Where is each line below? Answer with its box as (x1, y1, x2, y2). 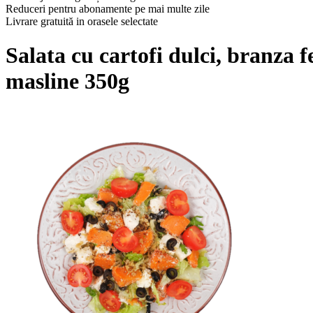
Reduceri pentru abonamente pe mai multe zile (6, 3, 210, 15)
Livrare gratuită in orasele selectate (6, 15, 158, 27)
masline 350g (6, 68, 129, 94)
